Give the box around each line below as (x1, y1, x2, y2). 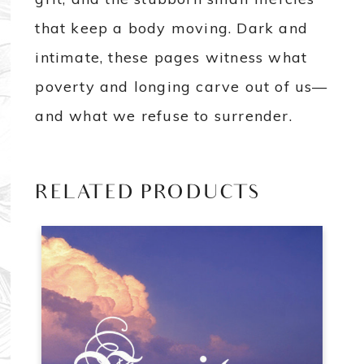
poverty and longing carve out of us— (35, 77, 328, 97)
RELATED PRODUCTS (35, 183, 262, 207)
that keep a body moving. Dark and (35, 19, 309, 38)
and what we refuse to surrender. (35, 106, 292, 126)
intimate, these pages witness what (35, 48, 308, 67)
